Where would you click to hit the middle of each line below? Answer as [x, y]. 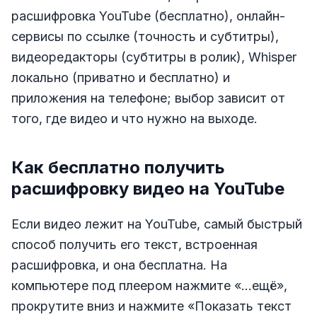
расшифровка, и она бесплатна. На [119, 265]
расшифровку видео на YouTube [148, 188]
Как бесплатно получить [118, 167]
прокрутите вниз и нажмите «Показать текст [151, 306]
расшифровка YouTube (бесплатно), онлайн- [148, 16]
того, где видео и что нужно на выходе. [134, 118]
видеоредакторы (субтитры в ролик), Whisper [154, 57]
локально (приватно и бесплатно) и [121, 77]
